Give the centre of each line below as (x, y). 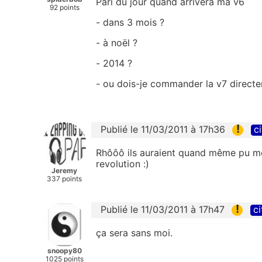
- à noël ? (117, 42)
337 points (64, 178)
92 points (64, 7)
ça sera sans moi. (134, 233)
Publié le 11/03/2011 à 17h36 (163, 129)
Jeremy (64, 170)
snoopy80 (64, 251)
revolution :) (123, 164)
